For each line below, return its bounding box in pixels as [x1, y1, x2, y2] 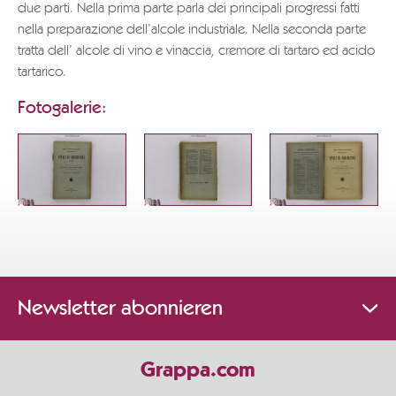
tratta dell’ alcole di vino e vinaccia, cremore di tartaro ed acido [18, 44, 375, 58]
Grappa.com [141, 360, 255, 382]
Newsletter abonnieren [18, 297, 223, 319]
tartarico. [18, 65, 66, 80]
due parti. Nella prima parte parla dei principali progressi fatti [18, 2, 360, 16]
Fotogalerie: [18, 99, 106, 117]
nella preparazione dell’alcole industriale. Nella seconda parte [18, 23, 366, 37]
